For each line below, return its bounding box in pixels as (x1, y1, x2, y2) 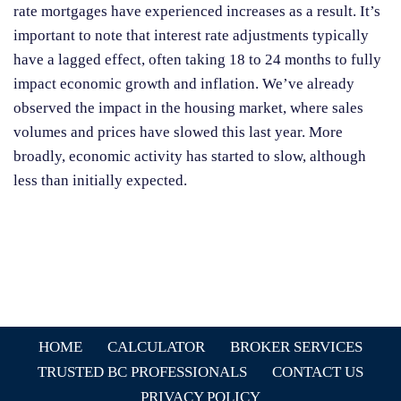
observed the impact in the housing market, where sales (13, 99, 363, 117)
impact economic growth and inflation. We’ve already (13, 75, 354, 93)
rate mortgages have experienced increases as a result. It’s (13, 3, 380, 21)
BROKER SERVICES (230, 338, 363, 356)
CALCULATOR (107, 338, 205, 356)
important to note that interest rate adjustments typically (13, 27, 369, 45)
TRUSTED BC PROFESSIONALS (38, 363, 247, 381)
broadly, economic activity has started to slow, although (13, 148, 366, 166)
